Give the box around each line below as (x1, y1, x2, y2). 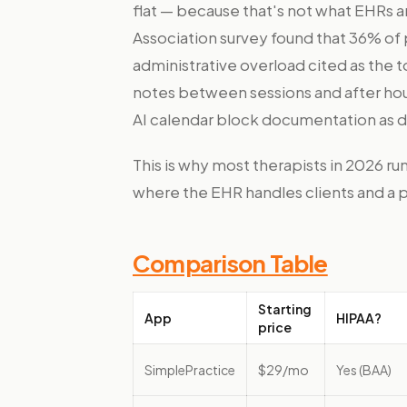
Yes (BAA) (336, 362, 392, 378)
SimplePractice (144, 362, 235, 378)
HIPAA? (336, 310, 382, 326)
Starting (258, 301, 312, 317)
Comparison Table (133, 248, 328, 278)
